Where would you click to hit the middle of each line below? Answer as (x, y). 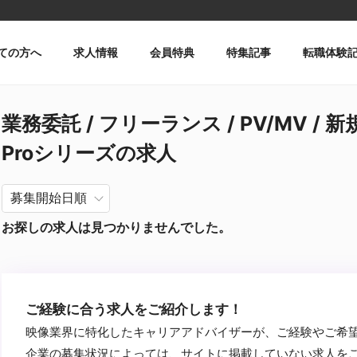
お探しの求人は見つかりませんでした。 (116, 227)
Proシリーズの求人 (89, 153)
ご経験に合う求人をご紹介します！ (134, 309)
